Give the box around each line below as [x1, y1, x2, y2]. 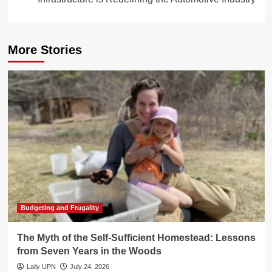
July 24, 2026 [69, 263, 109, 271]
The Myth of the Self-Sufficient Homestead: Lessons [16, 233, 256, 243]
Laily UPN [26, 263, 56, 271]
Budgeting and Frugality [20, 204, 99, 212]
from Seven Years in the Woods [16, 246, 161, 257]
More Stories [7, 43, 82, 57]
